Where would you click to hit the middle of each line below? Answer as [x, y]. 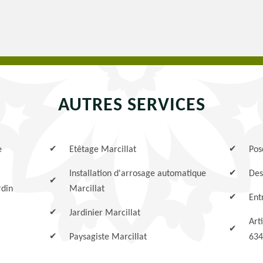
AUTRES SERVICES [131, 106]
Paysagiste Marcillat [108, 237]
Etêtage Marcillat [103, 150]
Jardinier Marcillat [105, 213]
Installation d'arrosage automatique [138, 174]
